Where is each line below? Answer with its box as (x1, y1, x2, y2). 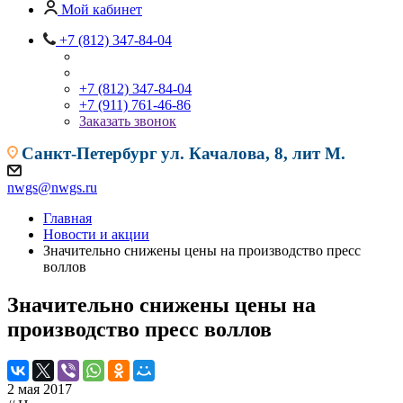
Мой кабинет (61, 2, 142, 18)
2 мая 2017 (7, 381, 72, 398)
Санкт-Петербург (22, 144, 157, 164)
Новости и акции (43, 227, 149, 243)
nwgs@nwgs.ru (7, 180, 97, 196)
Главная (43, 210, 92, 227)
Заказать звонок (79, 113, 176, 130)
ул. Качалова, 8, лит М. (161, 144, 345, 164)
